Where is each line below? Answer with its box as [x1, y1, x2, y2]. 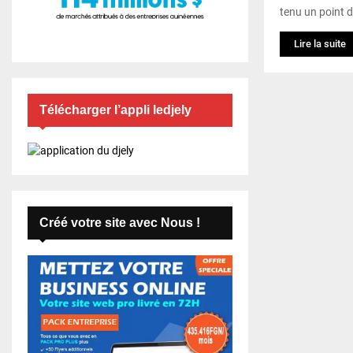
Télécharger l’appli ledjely [39, 103, 191, 117]
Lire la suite [294, 37, 346, 50]
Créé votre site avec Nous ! [39, 216, 200, 230]
